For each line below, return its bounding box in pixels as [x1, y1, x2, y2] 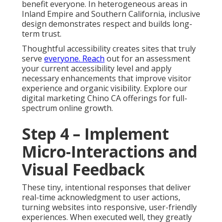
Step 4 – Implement [22, 122, 169, 144]
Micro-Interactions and [22, 140, 197, 162]
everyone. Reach [44, 53, 105, 64]
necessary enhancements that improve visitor [22, 72, 191, 84]
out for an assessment [105, 53, 190, 64]
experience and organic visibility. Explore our [22, 82, 187, 94]
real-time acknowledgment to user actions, [22, 191, 180, 203]
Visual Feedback [22, 158, 145, 180]
